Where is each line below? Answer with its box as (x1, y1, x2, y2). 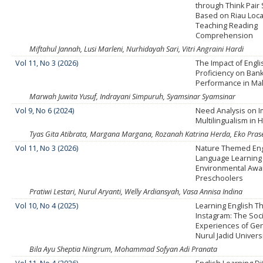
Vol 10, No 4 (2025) (15, 201, 79, 211)
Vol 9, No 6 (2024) (15, 106, 75, 116)
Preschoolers (195, 173, 244, 184)
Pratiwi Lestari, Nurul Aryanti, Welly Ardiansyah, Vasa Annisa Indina (29, 187, 242, 197)
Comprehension (195, 31, 254, 41)
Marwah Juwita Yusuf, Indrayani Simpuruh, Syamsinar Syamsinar (29, 92, 235, 102)
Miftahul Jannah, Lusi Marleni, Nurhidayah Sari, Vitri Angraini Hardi (29, 44, 244, 55)
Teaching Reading (195, 21, 258, 31)
